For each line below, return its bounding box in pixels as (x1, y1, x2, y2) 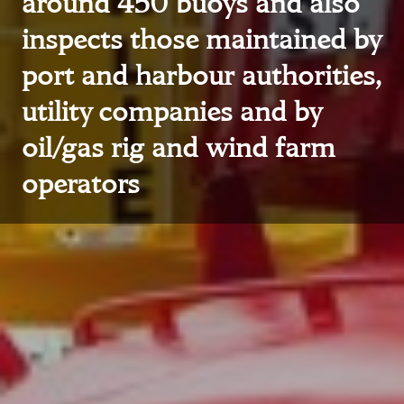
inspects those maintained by (22, 23, 381, 56)
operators (22, 167, 140, 200)
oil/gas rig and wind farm (22, 131, 335, 164)
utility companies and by (22, 95, 321, 128)
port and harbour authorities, (22, 59, 381, 92)
